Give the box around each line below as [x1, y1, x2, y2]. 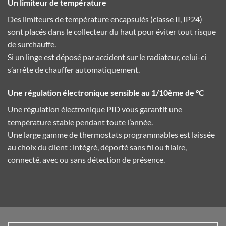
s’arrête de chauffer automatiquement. [8, 65, 140, 75]
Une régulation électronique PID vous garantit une [8, 104, 182, 115]
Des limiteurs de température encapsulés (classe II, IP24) [8, 14, 202, 24]
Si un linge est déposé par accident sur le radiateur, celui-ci [8, 52, 206, 62]
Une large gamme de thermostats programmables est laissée [8, 130, 215, 140]
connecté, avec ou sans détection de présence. [8, 155, 165, 165]
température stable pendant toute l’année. [8, 117, 153, 127]
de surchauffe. [8, 39, 56, 49]
